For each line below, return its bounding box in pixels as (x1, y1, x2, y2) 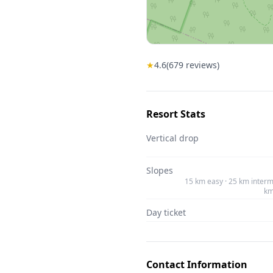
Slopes (146, 165, 173, 176)
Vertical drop (146, 132, 199, 144)
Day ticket (146, 207, 186, 218)
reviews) (183, 59, 219, 71)
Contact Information (146, 258, 247, 271)
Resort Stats (146, 107, 205, 121)
